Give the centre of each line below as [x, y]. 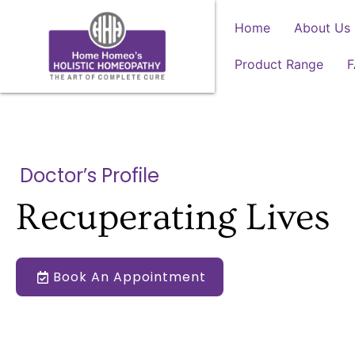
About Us [323, 28]
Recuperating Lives [173, 218]
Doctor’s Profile [90, 175]
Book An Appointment [130, 277]
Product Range [279, 65]
